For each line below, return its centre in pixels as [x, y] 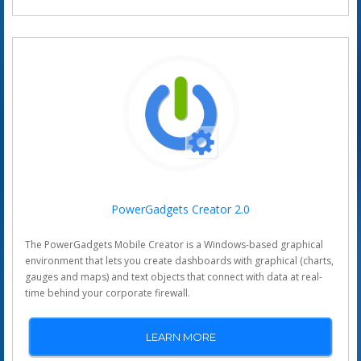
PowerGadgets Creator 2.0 [180, 209]
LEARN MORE [180, 337]
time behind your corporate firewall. [108, 293]
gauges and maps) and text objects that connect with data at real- [174, 277]
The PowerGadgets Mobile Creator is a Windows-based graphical [174, 245]
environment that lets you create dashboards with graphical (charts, [179, 261]
